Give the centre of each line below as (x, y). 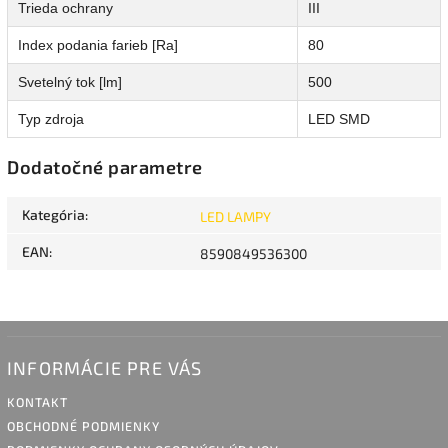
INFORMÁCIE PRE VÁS (105, 368)
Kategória (53, 215)
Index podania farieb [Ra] (98, 45)
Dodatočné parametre (105, 167)
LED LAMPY (235, 217)
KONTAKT (37, 402)
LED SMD (339, 119)
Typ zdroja (51, 119)
